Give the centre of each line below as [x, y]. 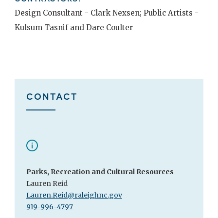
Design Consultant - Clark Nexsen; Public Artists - [107, 13]
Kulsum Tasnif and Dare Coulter [74, 27]
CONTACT [52, 96]
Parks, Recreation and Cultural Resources [101, 172]
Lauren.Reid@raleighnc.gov [74, 195]
